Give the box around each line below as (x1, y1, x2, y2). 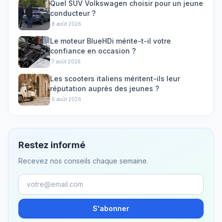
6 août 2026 (52, 96, 81, 102)
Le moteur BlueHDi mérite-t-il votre (50, 36, 171, 45)
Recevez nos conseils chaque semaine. (18, 156, 148, 165)
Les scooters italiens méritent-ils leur (50, 74, 180, 83)
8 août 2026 (52, 20, 81, 27)
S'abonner (93, 204, 129, 213)
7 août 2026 (52, 58, 81, 64)
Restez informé (18, 139, 85, 150)
